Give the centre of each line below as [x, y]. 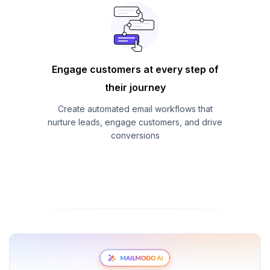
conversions [135, 135]
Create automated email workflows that [135, 108]
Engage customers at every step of [135, 69]
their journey [135, 87]
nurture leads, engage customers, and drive [135, 122]
